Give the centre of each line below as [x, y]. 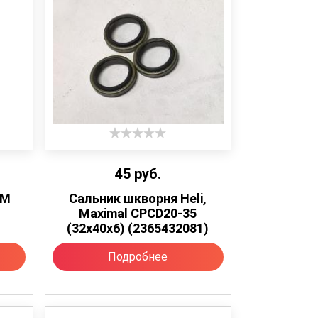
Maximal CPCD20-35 [138, 213]
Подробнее [138, 256]
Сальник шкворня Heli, [138, 198]
